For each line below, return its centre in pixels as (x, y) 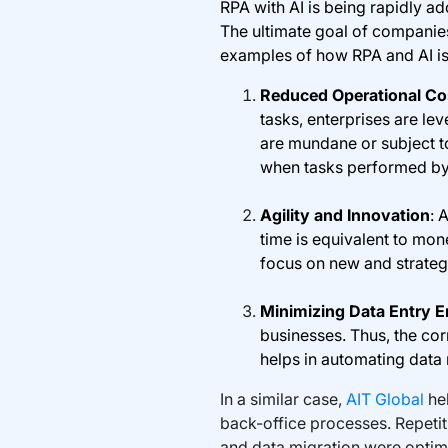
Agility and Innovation (344, 214)
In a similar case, (282, 398)
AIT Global (386, 398)
